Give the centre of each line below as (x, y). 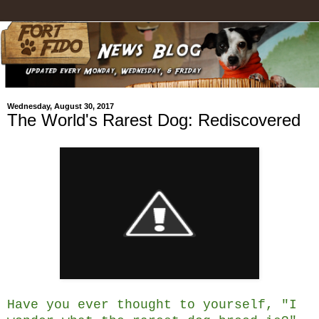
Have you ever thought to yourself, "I (152, 305)
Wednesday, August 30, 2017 (61, 106)
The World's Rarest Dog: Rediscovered (154, 120)
